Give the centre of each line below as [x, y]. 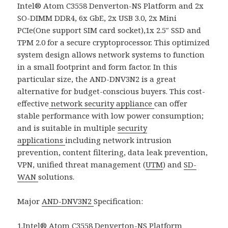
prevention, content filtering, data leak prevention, [113, 152]
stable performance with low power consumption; [111, 115]
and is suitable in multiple [68, 127]
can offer [171, 103]
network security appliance [102, 103]
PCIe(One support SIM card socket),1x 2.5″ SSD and [109, 30]
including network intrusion [119, 140]
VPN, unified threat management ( [82, 164]
